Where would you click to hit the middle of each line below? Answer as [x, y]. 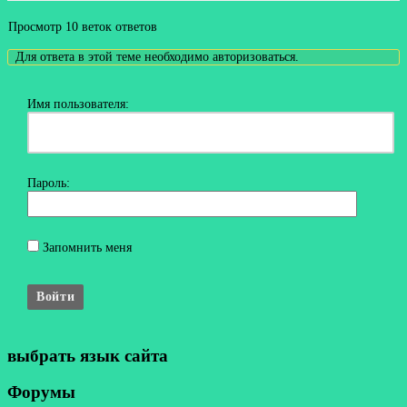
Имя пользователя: [78, 104]
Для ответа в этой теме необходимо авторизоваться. [158, 57]
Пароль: [49, 184]
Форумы [41, 392]
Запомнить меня [87, 248]
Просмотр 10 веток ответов [83, 27]
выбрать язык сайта [88, 355]
